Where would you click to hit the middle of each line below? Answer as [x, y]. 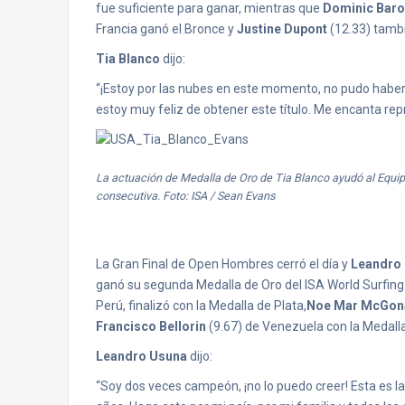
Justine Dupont [283, 29]
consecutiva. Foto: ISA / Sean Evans [185, 196]
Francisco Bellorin [151, 326]
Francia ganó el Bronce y [166, 29]
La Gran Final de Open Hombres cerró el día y [223, 264]
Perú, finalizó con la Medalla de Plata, [201, 306]
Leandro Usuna [141, 356]
